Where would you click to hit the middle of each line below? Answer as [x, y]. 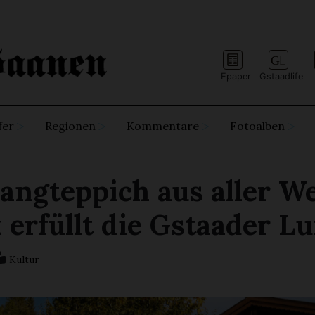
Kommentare [163, 126]
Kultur [24, 260]
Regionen [71, 126]
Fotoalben [258, 126]
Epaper [236, 77]
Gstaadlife [281, 77]
